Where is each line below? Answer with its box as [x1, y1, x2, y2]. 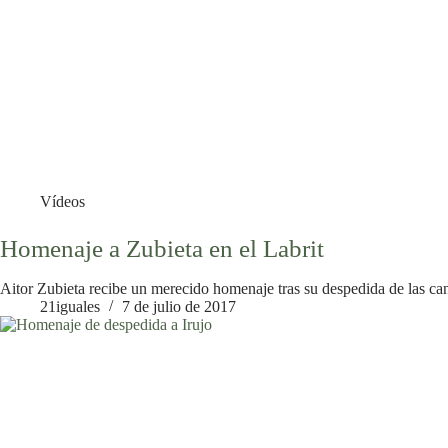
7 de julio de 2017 [122, 298, 236, 316]
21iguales [40, 298, 100, 316]
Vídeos [40, 192, 85, 210]
